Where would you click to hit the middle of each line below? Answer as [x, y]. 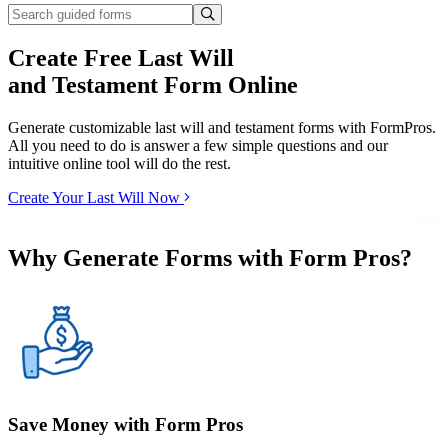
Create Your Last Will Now [96, 197]
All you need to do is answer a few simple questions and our [198, 145]
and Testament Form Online [153, 84]
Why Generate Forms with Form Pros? [210, 257]
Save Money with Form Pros [125, 425]
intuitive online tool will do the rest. [119, 163]
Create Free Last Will [121, 57]
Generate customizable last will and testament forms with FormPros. [222, 127]
